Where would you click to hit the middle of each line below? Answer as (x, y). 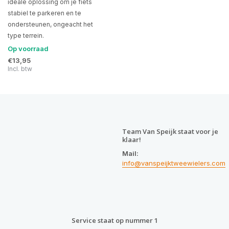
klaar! (132, 139)
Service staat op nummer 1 (114, 221)
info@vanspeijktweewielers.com (174, 163)
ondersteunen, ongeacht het (50, 25)
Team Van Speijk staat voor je (170, 131)
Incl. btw (20, 69)
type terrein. (26, 36)
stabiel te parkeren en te (44, 13)
